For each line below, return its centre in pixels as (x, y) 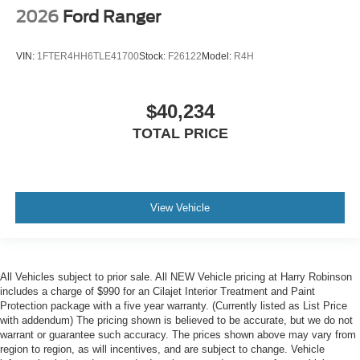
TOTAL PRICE (180, 134)
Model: (218, 56)
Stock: (153, 56)
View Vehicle (180, 207)
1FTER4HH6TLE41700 (88, 56)
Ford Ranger (112, 16)
